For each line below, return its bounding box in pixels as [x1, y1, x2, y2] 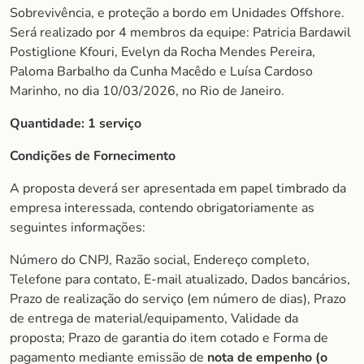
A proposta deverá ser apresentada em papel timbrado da [10, 180, 346, 197]
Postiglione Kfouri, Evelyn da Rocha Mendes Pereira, [10, 43, 315, 61]
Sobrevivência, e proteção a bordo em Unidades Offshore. [10, 4, 344, 22]
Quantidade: [10, 115, 84, 132]
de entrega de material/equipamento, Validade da [10, 310, 298, 327]
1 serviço [88, 115, 141, 132]
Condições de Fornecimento [10, 147, 175, 165]
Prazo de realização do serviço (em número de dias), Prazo [10, 290, 346, 308]
